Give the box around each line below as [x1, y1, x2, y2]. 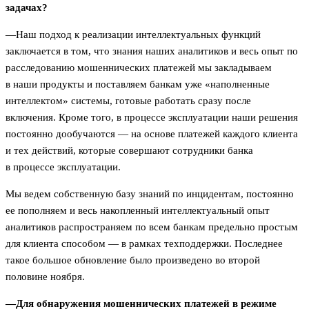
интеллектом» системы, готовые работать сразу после [6, 94, 251, 106]
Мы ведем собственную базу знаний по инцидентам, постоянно [6, 188, 294, 199]
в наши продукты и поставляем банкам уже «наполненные [6, 78, 270, 90]
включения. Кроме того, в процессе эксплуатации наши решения [6, 111, 298, 123]
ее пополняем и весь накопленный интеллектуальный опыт [6, 204, 270, 216]
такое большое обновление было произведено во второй [6, 254, 260, 266]
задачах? [6, 1, 48, 13]
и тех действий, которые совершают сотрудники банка [6, 144, 253, 156]
